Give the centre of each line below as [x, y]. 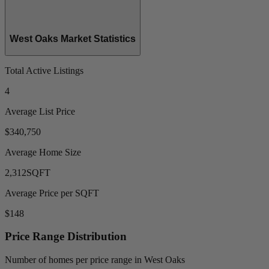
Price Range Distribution [66, 237]
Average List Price [40, 111]
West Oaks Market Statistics [73, 39]
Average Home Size [43, 152]
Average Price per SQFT [52, 193]
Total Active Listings [44, 70]
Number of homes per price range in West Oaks [95, 260]
